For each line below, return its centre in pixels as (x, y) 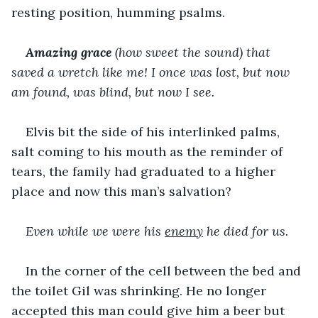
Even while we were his (95, 231)
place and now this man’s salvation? (121, 191)
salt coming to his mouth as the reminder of (149, 151)
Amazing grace (70, 52)
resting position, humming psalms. (118, 12)
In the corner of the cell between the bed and (165, 270)
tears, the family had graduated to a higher (145, 171)
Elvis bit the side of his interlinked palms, (154, 131)
